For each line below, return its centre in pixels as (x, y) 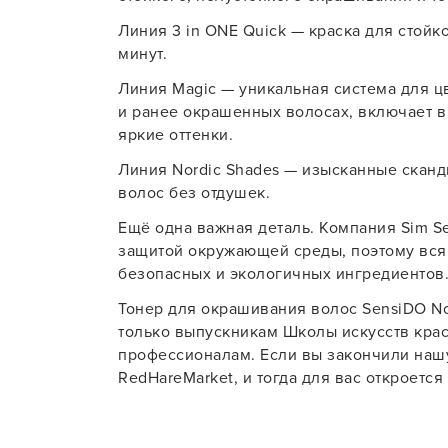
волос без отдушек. (194, 193)
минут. (142, 54)
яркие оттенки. (175, 135)
